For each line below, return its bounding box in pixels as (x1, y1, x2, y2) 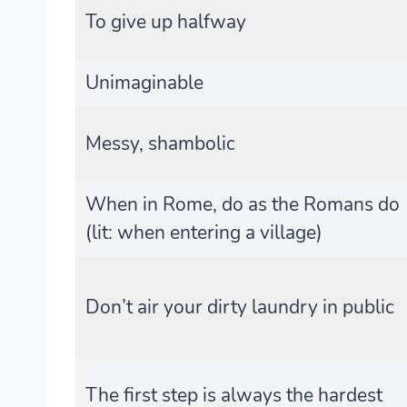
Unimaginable (84, 70, 203, 96)
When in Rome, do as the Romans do (84, 192, 400, 218)
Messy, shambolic (84, 131, 235, 157)
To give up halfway (84, 9, 246, 35)
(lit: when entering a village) (84, 220, 323, 246)
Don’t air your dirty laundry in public (84, 294, 394, 321)
